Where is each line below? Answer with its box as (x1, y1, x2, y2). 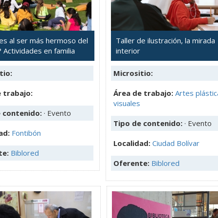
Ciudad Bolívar (152, 138, 200, 148)
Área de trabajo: (113, 88, 173, 98)
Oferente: (113, 158, 151, 168)
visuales (113, 98, 140, 108)
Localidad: (113, 138, 152, 148)
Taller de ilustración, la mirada (116, 35, 215, 45)
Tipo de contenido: (113, 118, 184, 128)
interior (116, 45, 140, 55)
